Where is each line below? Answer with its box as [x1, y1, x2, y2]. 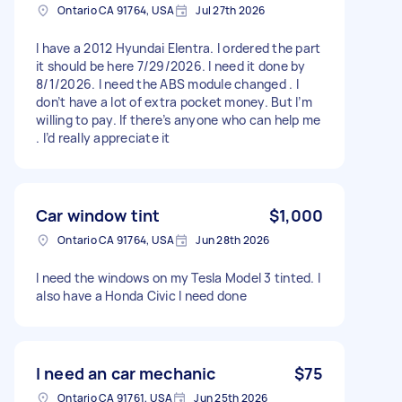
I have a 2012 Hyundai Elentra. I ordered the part [36, 39, 321, 57]
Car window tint [36, 204, 161, 226]
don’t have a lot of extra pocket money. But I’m [36, 92, 312, 110]
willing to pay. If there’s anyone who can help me [36, 110, 321, 128]
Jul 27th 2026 [196, 2, 266, 18]
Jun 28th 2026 [196, 232, 270, 248]
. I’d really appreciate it [36, 128, 170, 146]
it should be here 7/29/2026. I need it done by [36, 57, 306, 74]
